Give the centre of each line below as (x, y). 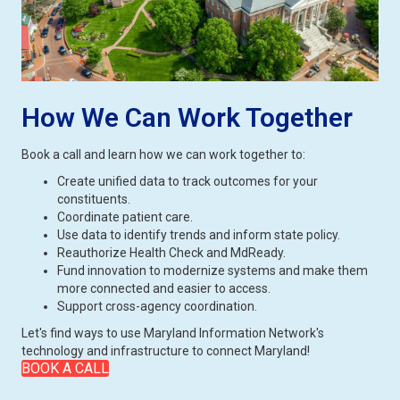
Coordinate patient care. (125, 217)
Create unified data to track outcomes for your (187, 182)
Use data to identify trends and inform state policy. (199, 235)
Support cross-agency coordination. (157, 307)
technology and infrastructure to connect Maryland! (166, 351)
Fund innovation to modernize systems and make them (212, 271)
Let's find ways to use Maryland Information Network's (173, 333)
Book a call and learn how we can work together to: (163, 155)
